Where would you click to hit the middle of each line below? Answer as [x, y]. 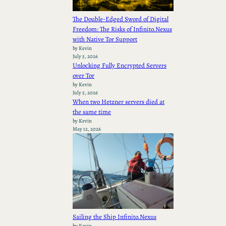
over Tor [83, 76]
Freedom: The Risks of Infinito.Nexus [122, 29]
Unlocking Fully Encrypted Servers [120, 66]
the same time [92, 112]
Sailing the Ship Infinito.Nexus [115, 217]
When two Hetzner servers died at [119, 102]
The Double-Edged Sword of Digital [121, 19]
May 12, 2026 [87, 129]
